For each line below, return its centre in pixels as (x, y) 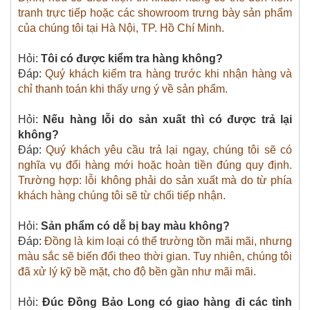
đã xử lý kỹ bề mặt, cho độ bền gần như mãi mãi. (138, 271)
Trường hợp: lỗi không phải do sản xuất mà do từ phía (155, 180)
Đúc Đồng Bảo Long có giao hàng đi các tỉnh (167, 302)
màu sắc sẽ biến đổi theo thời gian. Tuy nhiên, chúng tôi (155, 256)
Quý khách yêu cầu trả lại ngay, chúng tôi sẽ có (169, 149)
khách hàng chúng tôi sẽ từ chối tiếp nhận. (122, 195)
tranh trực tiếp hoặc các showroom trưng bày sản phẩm (155, 12)
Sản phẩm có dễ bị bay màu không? (135, 226)
